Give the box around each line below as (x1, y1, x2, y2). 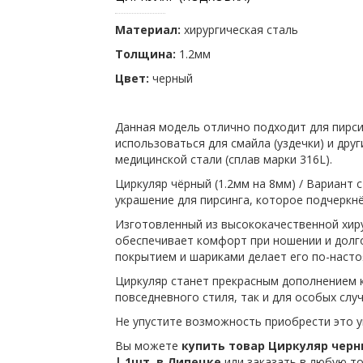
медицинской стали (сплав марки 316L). (114, 151, 332, 167)
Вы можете (114, 337, 181, 353)
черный (148, 70, 193, 86)
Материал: (114, 21, 181, 37)
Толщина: (114, 45, 176, 62)
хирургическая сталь (180, 21, 301, 37)
